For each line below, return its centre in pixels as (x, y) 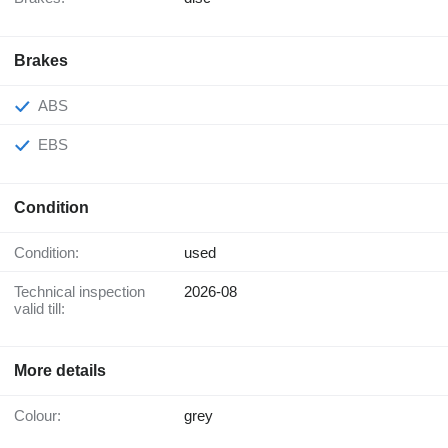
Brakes (41, 61)
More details (60, 371)
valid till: (39, 309)
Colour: (43, 416)
